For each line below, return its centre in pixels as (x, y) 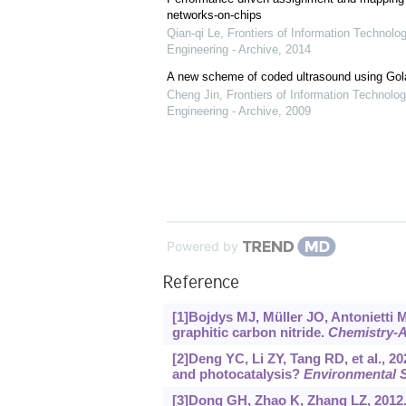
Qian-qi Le (193, 34)
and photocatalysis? (237, 374)
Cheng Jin (193, 95)
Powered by (202, 246)
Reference (201, 285)
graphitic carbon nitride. (250, 333)
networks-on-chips (214, 15)
